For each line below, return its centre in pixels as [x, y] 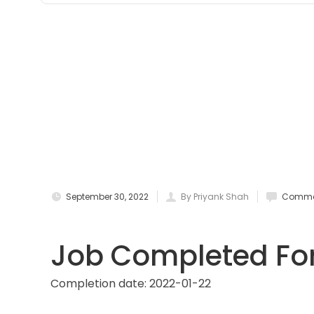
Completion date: [98, 283]
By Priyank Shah [215, 196]
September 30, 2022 [107, 196]
